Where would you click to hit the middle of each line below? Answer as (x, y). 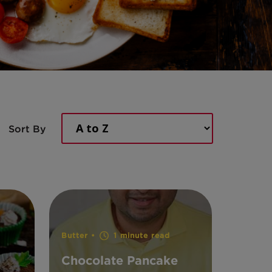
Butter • (80, 235)
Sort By (27, 129)
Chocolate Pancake (119, 260)
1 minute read (140, 235)
